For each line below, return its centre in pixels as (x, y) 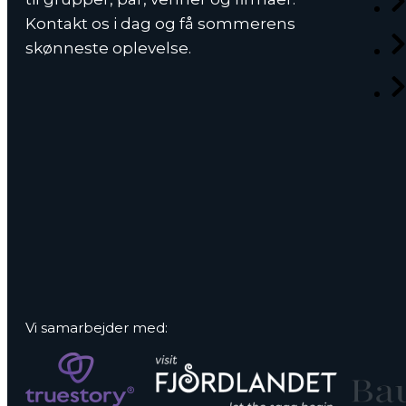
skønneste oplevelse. (108, 48)
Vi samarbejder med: (97, 328)
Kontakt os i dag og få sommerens (160, 24)
